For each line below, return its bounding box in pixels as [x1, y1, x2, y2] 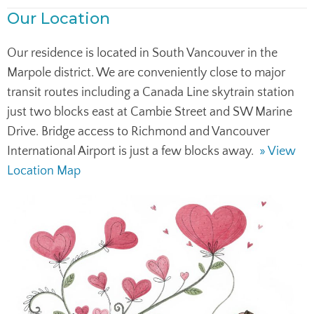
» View [259, 144, 296, 158]
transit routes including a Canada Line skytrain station [7, 85, 294, 100]
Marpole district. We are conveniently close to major [7, 65, 285, 80]
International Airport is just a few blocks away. [7, 144, 259, 158]
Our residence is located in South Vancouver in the [7, 46, 278, 60]
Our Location [7, 8, 110, 28]
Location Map [7, 163, 81, 178]
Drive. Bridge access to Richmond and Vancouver [7, 124, 270, 139]
